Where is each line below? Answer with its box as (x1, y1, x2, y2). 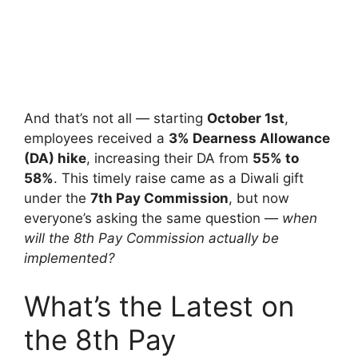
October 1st (207, 110, 284, 127)
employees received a (24, 130, 169, 147)
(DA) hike (24, 150, 86, 167)
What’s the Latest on (24, 288, 294, 323)
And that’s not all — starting (24, 110, 207, 127)
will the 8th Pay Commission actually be (24, 230, 279, 247)
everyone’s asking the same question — (24, 210, 282, 227)
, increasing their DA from (86, 150, 253, 167)
